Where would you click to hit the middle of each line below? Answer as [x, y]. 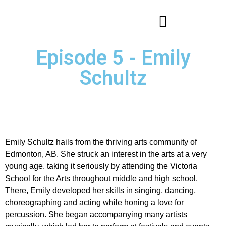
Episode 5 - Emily [113, 58]
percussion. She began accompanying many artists [96, 215]
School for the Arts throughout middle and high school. [101, 178]
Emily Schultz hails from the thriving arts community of [101, 142]
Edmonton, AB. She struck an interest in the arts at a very [106, 154]
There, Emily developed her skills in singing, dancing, [100, 190]
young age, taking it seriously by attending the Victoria [101, 166]
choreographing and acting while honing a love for [94, 203]
